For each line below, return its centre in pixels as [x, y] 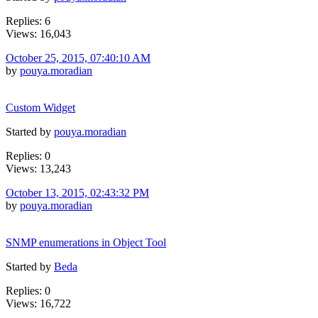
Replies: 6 [28, 21]
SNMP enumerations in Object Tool [86, 242]
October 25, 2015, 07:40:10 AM [78, 57]
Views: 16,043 [38, 33]
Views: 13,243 [38, 168]
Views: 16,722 [38, 303]
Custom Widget [40, 107]
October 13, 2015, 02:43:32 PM [77, 192]
